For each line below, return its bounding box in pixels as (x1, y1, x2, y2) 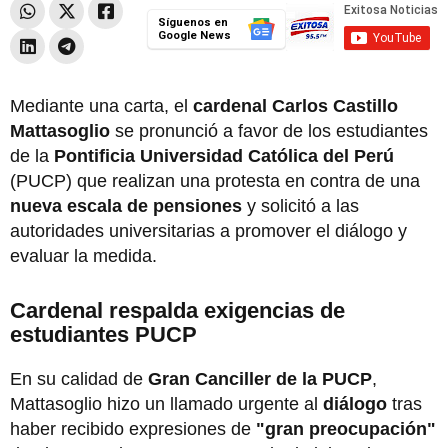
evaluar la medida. (10, 245, 157, 266)
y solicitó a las (242, 195, 359, 216)
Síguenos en (157, 15, 228, 29)
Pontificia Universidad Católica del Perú (54, 145, 394, 166)
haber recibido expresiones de (10, 418, 256, 439)
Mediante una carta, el (10, 95, 193, 116)
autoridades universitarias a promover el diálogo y (10, 220, 407, 241)
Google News (157, 28, 231, 42)
